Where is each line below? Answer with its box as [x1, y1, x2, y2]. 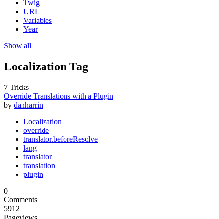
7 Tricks [4, 83, 29, 91]
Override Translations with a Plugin [4, 91, 113, 100]
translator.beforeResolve [23, 134, 98, 143]
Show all [4, 41, 31, 50]
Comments [4, 195, 37, 204]
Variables [23, 16, 52, 24]
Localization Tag [4, 60, 88, 73]
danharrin [14, 100, 43, 109]
